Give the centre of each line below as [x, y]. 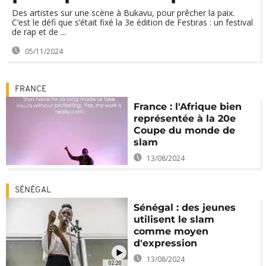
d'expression [166, 243]
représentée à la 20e [185, 118]
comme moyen [171, 231]
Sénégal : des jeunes [185, 208]
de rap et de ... [39, 32]
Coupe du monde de [185, 130]
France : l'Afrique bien [188, 107]
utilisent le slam [174, 219]
